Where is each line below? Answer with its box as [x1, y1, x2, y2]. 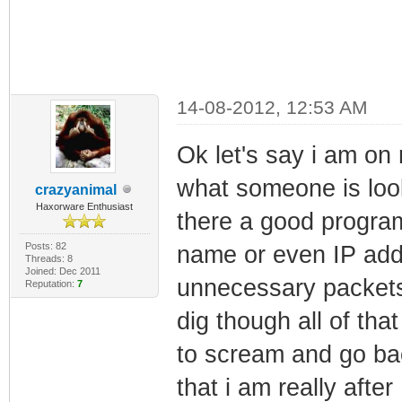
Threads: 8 [24, 252, 73, 264]
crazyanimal [34, 181, 117, 197]
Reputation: [24, 277, 77, 289]
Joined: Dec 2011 [24, 265, 100, 276]
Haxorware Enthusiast [36, 200, 134, 212]
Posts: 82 [24, 240, 66, 251]
